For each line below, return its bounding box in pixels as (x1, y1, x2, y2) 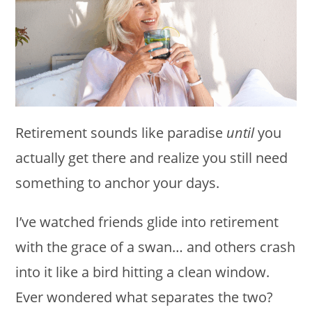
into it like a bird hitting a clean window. (15, 262, 270, 281)
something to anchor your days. (15, 173, 220, 192)
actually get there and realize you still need (15, 148, 288, 167)
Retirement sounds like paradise (15, 123, 227, 142)
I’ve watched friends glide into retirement (15, 212, 279, 231)
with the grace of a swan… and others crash (15, 237, 296, 256)
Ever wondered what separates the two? (15, 287, 274, 306)
